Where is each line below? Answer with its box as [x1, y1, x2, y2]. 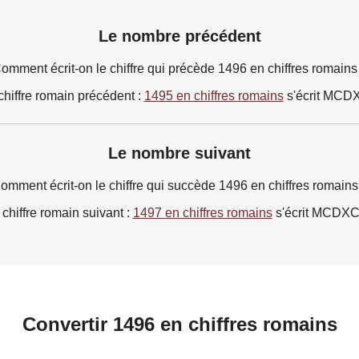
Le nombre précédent [98, 26, 261, 45]
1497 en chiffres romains [132, 205, 272, 220]
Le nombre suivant [108, 143, 251, 162]
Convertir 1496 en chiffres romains [22, 313, 337, 335]
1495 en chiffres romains [143, 88, 284, 103]
